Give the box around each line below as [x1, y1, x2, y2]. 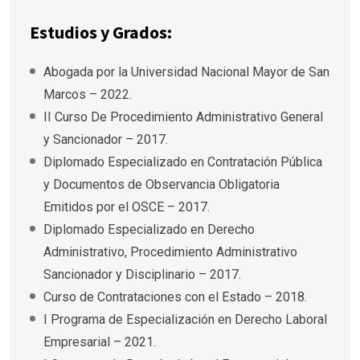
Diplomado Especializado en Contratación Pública [43, 153, 322, 170]
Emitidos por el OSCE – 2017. [43, 198, 210, 215]
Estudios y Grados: [30, 20, 172, 43]
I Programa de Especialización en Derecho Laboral [43, 311, 327, 327]
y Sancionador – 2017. [43, 131, 168, 147]
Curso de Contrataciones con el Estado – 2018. [43, 288, 307, 305]
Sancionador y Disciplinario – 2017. [43, 266, 241, 282]
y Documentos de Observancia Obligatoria [43, 176, 280, 192]
